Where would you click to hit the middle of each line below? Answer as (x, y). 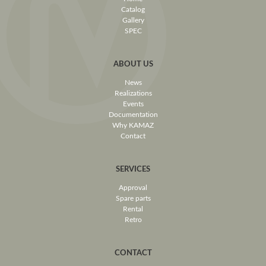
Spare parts (133, 198)
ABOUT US (133, 64)
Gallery (133, 20)
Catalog (133, 9)
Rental (133, 209)
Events (133, 104)
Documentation (133, 114)
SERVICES (133, 169)
